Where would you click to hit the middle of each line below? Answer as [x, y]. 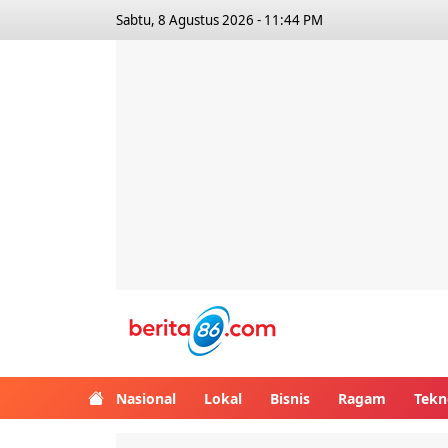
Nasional [146, 398]
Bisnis [290, 398]
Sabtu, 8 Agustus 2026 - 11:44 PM [219, 20]
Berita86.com [351, 318]
